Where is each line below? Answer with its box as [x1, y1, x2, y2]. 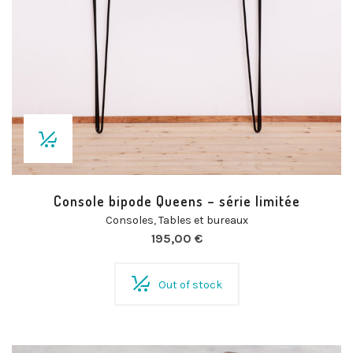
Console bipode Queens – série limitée [53, 192, 300, 210]
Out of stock [158, 278, 222, 292]
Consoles [105, 214, 154, 227]
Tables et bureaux [158, 214, 248, 227]
